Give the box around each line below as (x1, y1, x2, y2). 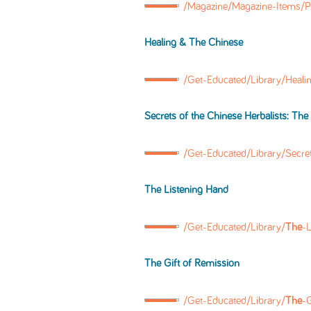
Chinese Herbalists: (204, 111, 292, 121)
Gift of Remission (161, 258, 239, 269)
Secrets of (144, 111, 191, 121)
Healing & (144, 37, 189, 48)
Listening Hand (161, 185, 228, 195)
